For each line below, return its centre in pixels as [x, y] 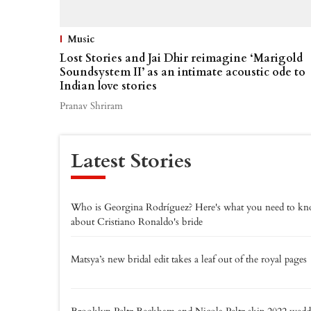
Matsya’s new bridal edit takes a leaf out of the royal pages [189, 259]
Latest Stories [131, 161]
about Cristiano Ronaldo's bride [137, 221]
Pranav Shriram [91, 106]
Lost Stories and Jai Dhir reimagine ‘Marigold [181, 58]
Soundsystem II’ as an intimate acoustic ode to [183, 72]
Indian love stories [108, 86]
